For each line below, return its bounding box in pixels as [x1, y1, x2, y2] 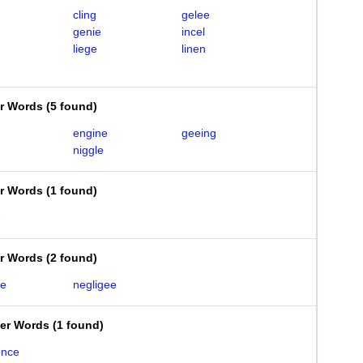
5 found [50, 100, 93, 113]
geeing [181, 126, 217, 139]
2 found [50, 251, 93, 264]
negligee [72, 278, 117, 291]
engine [72, 126, 108, 139]
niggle [72, 143, 104, 156]
